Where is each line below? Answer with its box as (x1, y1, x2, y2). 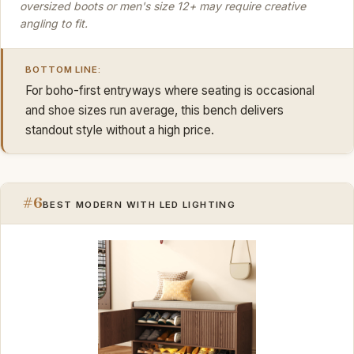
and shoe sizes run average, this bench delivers (25, 102, 284, 118)
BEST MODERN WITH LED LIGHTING (43, 199, 236, 211)
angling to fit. (20, 16, 88, 30)
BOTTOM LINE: (25, 64, 102, 76)
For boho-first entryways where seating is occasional (25, 82, 314, 98)
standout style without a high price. (25, 122, 214, 137)
